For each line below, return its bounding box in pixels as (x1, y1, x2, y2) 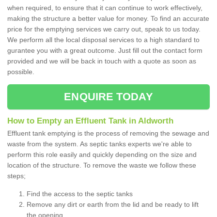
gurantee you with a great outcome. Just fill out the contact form (7, 46, 202, 55)
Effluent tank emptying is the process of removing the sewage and (7, 129, 209, 138)
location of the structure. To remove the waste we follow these (7, 161, 196, 170)
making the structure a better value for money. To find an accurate (7, 15, 209, 23)
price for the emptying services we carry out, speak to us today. (7, 25, 201, 33)
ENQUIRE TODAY (64, 91, 153, 103)
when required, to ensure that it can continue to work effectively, (7, 4, 202, 12)
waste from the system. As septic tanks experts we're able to (7, 140, 192, 148)
